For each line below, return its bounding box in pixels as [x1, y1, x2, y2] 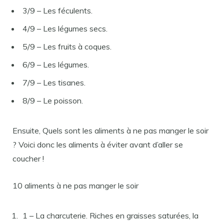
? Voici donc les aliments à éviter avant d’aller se [12, 139, 183, 149]
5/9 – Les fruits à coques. [22, 41, 111, 51]
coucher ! [12, 153, 44, 163]
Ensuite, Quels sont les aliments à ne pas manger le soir [12, 125, 208, 135]
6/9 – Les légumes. [22, 59, 89, 69]
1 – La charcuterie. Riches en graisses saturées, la [22, 210, 198, 220]
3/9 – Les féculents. [22, 5, 92, 15]
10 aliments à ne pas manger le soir [12, 180, 138, 190]
